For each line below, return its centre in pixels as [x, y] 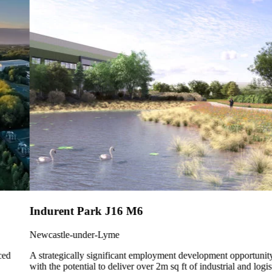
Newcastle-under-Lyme [57, 234]
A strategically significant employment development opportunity [134, 255]
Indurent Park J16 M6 [69, 211]
